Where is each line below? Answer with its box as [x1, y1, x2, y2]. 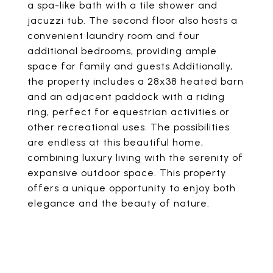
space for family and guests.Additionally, [27, 60, 233, 72]
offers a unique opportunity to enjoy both [27, 182, 236, 194]
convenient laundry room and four [27, 30, 200, 41]
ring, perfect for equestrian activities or [27, 106, 230, 118]
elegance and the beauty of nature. [27, 197, 210, 209]
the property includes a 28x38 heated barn [27, 76, 244, 87]
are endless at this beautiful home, [27, 136, 204, 148]
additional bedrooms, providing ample [27, 45, 217, 57]
